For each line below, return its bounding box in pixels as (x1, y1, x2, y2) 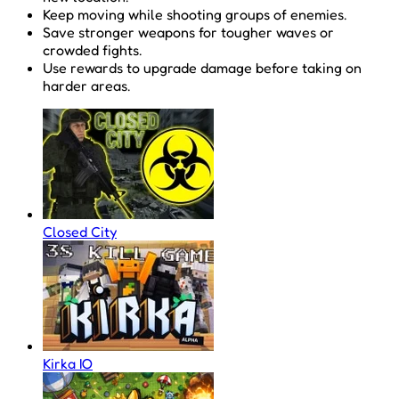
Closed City (43, 222, 117, 240)
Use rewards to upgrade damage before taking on (43, 58, 362, 77)
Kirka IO (43, 354, 93, 372)
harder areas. (43, 76, 130, 94)
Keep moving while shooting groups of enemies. (43, 4, 346, 23)
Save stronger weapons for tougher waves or (43, 22, 334, 41)
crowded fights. (43, 40, 142, 59)
